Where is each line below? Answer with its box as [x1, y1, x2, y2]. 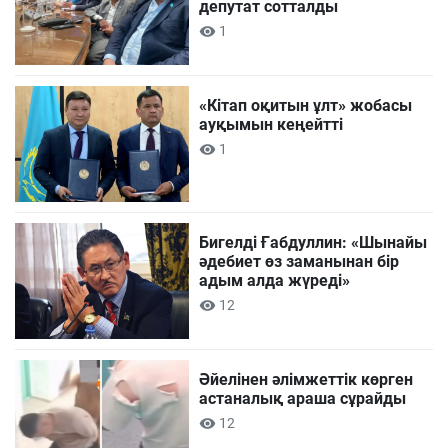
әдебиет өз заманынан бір [199, 252, 400, 272]
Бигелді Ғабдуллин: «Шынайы [199, 233, 428, 253]
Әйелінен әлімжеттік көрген [199, 370, 414, 390]
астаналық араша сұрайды [199, 389, 407, 409]
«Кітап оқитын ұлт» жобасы [199, 96, 413, 116]
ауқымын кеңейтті [199, 115, 344, 135]
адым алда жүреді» [199, 271, 351, 291]
